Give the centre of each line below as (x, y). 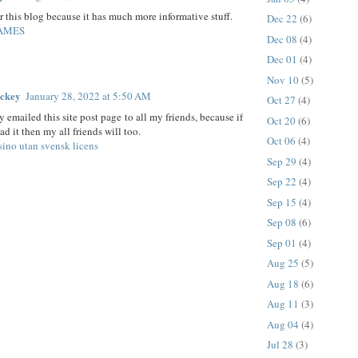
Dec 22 (282, 19)
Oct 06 (281, 141)
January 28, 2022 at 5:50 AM (88, 96)
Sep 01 (282, 243)
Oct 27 (281, 100)
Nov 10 (283, 80)
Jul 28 (280, 345)
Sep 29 (282, 161)
